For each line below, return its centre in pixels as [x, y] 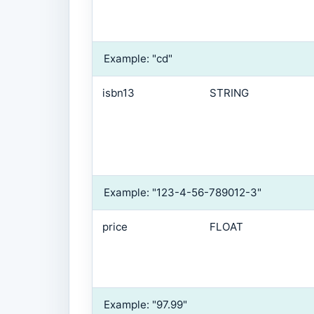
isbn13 [118, 93]
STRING [229, 93]
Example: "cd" [138, 59]
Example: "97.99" [145, 305]
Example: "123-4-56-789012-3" [183, 193]
